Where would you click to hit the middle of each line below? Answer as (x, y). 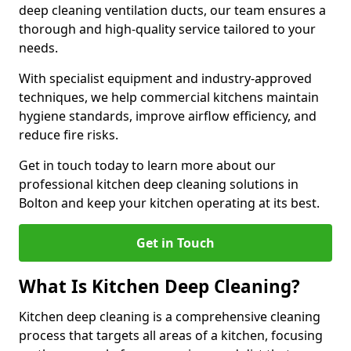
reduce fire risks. (69, 135)
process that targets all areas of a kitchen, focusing (171, 335)
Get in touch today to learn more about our (147, 165)
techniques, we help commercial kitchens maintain (169, 97)
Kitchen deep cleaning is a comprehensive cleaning (170, 317)
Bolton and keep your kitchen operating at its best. (169, 203)
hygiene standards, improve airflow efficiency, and (168, 116)
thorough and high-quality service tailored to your (167, 29)
